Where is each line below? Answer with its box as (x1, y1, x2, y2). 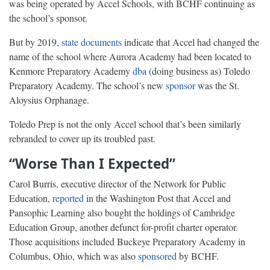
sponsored (138, 250, 177, 263)
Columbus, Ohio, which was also (9, 250, 138, 263)
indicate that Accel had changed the (122, 36, 259, 49)
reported (52, 192, 84, 205)
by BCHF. (177, 250, 219, 263)
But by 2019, (9, 36, 61, 49)
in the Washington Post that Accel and (84, 192, 231, 205)
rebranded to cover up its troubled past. (9, 132, 155, 145)
